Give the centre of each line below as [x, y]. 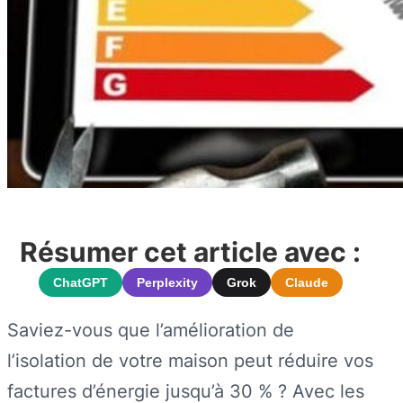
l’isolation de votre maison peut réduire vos [190, 360]
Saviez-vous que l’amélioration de [151, 329]
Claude [306, 282]
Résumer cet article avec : [191, 251]
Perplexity [167, 282]
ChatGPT [80, 282]
